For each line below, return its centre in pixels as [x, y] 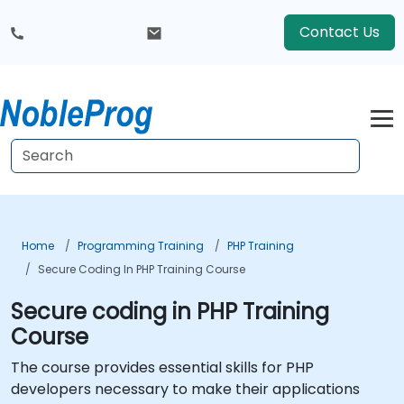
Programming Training [141, 246]
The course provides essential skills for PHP [162, 367]
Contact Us [340, 32]
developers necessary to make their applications [185, 389]
